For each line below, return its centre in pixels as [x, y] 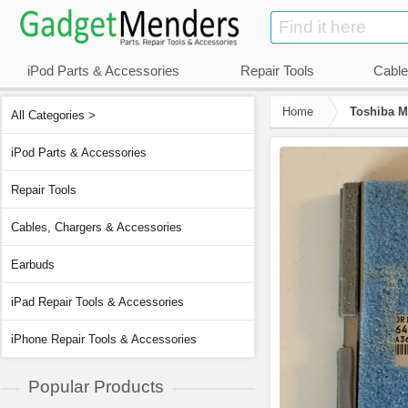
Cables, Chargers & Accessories [97, 227]
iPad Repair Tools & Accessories [97, 301]
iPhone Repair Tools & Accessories [104, 339]
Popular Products [96, 387]
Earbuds [33, 264]
